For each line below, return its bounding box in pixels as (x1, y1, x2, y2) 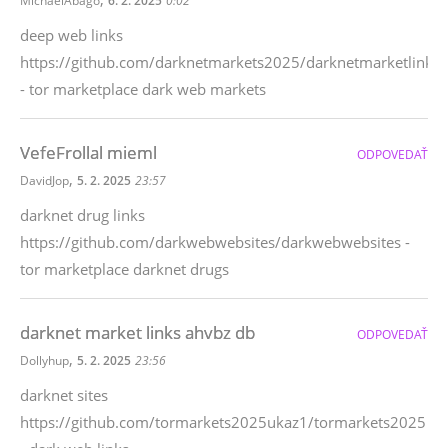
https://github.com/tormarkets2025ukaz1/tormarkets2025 (20, 412, 426, 432)
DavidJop (20, 172, 69, 189)
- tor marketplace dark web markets (20, 79, 266, 99)
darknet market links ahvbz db (20, 321, 255, 344)
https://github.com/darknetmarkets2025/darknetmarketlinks (20, 52, 440, 72)
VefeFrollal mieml (20, 141, 157, 164)
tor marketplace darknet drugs (20, 259, 229, 279)
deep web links (20, 25, 123, 45)
